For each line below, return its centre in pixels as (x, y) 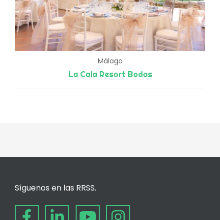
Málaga (110, 61)
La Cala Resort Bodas (110, 74)
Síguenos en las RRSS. (55, 188)
